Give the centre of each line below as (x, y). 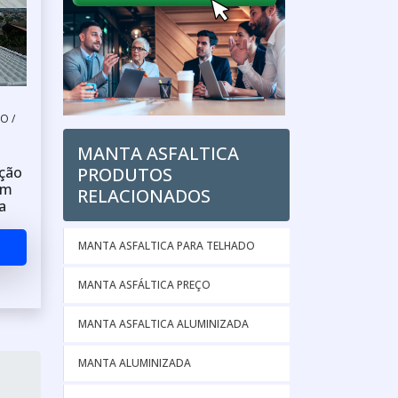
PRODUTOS (125, 175)
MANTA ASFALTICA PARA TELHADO (167, 246)
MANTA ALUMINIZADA (135, 363)
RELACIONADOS (144, 196)
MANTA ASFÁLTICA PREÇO (144, 285)
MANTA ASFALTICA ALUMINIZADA (163, 324)
